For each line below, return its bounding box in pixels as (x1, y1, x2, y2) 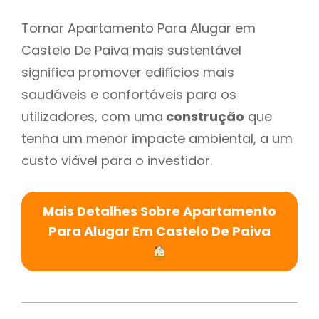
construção (163, 107, 244, 125)
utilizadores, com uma (21, 107, 163, 125)
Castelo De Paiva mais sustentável (21, 41, 241, 59)
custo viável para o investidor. (21, 151, 212, 169)
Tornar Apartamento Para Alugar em (21, 19, 256, 37)
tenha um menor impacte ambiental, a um (21, 129, 293, 147)
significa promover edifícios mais (21, 63, 234, 81)
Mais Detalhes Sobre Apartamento (43, 202, 276, 220)
